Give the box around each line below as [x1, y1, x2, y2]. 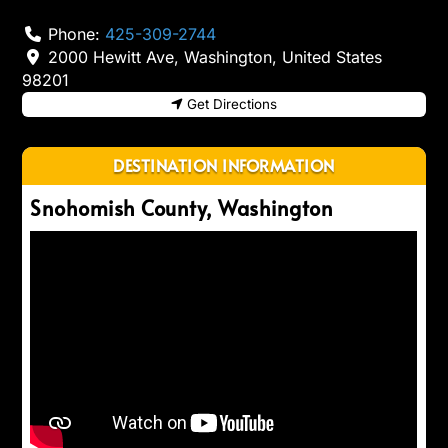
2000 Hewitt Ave [47, 47, 174, 68]
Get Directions [187, 96, 277, 113]
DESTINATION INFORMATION [113, 154, 335, 177]
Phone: [47, 24, 105, 45]
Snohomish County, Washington [30, 194, 334, 223]
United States [281, 47, 382, 68]
